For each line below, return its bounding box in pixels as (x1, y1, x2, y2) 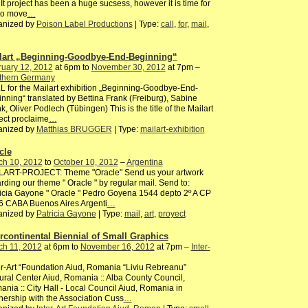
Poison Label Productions (36, 19, 133, 30)
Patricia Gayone (36, 208, 96, 219)
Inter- (190, 241, 210, 252)
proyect (157, 208, 186, 219)
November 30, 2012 (91, 63, 166, 73)
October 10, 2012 (53, 157, 118, 167)
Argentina (126, 157, 163, 167)
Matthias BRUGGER (36, 124, 112, 135)
